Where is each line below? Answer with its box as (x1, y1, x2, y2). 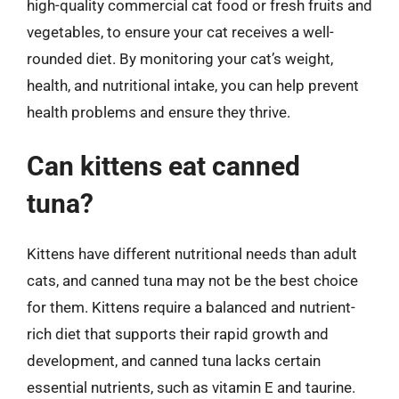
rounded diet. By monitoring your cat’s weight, (27, 49, 333, 68)
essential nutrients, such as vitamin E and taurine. (27, 379, 355, 396)
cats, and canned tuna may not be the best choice (27, 272, 358, 289)
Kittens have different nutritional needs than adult (27, 245, 357, 263)
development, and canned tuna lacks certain (27, 352, 321, 370)
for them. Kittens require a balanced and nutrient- (27, 298, 355, 316)
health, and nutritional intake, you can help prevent (27, 76, 359, 94)
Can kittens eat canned (27, 151, 300, 182)
